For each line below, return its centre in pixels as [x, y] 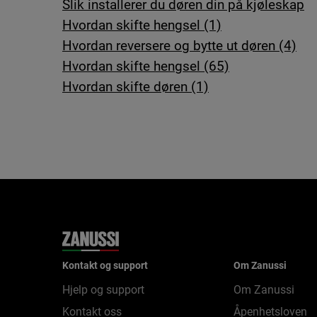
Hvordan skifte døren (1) [136, 87]
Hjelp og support [103, 290]
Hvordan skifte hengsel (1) [142, 25]
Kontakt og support [105, 265]
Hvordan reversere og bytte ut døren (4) [179, 46]
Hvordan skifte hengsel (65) [146, 66]
